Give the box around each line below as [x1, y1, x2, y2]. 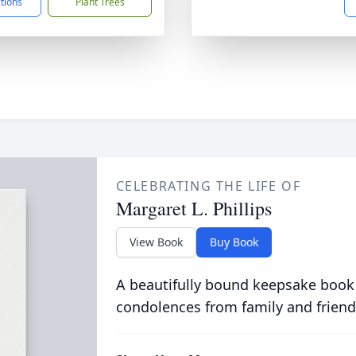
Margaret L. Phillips [115, 195, 272, 221]
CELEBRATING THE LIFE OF [115, 177, 301, 195]
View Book [129, 234, 183, 250]
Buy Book [209, 234, 258, 250]
